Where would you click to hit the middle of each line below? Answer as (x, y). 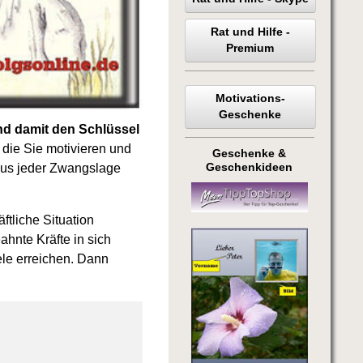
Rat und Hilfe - (250, 32)
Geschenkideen (250, 167)
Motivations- (250, 99)
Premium (250, 48)
